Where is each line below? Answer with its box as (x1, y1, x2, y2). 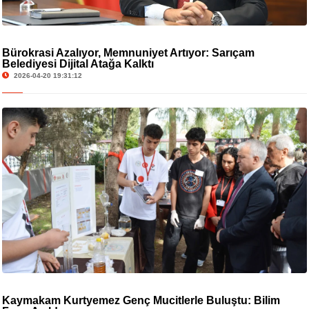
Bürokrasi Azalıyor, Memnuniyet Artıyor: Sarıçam (1, 46, 255, 59)
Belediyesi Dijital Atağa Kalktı (1, 57, 154, 70)
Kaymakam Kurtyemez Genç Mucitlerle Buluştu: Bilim (1, 294, 280, 306)
